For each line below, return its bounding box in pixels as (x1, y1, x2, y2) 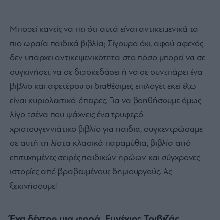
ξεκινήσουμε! (10, 181, 57, 191)
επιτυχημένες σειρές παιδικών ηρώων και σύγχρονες (10, 153, 200, 163)
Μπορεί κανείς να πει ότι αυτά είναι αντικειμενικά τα (10, 25, 198, 34)
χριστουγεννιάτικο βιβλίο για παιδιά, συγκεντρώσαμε (10, 124, 203, 134)
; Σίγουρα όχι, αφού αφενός (104, 39, 203, 49)
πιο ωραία (10, 39, 50, 49)
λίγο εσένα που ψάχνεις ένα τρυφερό (10, 110, 143, 120)
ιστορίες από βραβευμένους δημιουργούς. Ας (10, 167, 172, 177)
